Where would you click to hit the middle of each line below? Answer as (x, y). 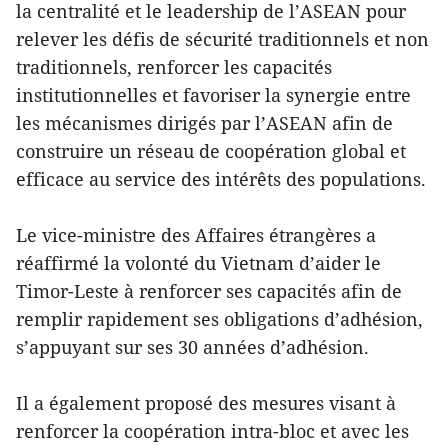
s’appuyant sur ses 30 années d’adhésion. (192, 346)
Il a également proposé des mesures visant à (206, 402)
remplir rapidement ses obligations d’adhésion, (219, 318)
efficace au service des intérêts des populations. (221, 178)
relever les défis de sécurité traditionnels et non (222, 38)
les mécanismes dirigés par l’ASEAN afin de (204, 122)
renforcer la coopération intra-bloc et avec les (212, 430)
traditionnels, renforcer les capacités (174, 66)
